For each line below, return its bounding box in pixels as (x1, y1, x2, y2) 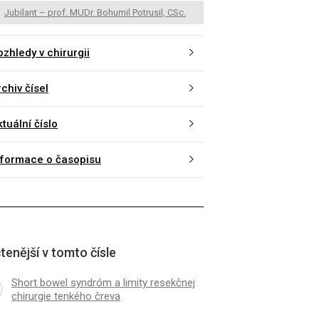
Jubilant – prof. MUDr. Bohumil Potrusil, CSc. (4, 6, 186, 18)
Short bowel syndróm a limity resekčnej (11, 276, 195, 289)
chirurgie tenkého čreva (11, 289, 120, 303)
